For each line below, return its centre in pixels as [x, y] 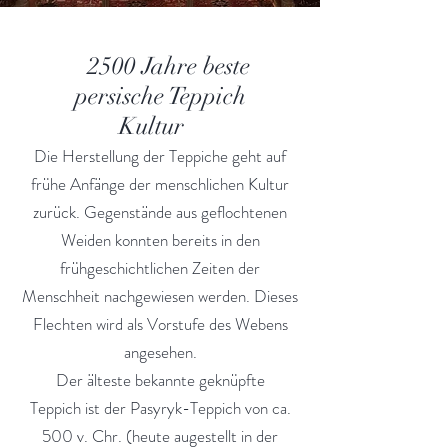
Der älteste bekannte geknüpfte [160, 380]
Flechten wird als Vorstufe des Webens [160, 324]
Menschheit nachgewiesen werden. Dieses [160, 296]
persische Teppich [160, 96]
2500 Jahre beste [160, 66]
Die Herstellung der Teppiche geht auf [160, 156]
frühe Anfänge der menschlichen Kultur [160, 184]
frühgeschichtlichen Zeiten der [160, 268]
